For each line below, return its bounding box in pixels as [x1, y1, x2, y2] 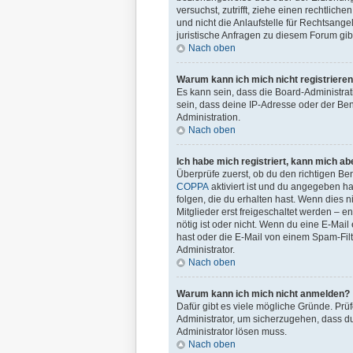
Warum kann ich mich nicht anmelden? [176, 288, 350, 299]
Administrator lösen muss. [176, 326, 287, 337]
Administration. [176, 112, 240, 123]
